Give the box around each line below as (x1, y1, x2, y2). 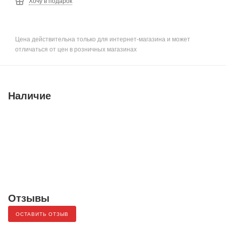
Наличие (8, 90, 51, 101)
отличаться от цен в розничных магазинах (15, 45, 137, 53)
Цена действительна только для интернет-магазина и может (15, 35, 190, 43)
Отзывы (8, 192, 49, 204)
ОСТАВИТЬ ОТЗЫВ (16, 211, 69, 217)
